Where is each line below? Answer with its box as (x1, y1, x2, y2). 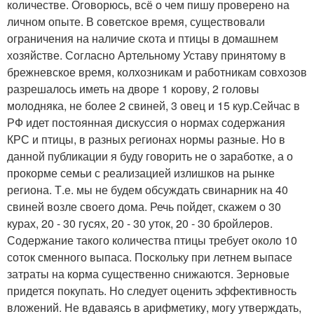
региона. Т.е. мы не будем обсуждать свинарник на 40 (7, 181, 288, 198)
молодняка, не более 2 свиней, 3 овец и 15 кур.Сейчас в (7, 97, 300, 114)
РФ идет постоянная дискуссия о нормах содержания (7, 114, 285, 130)
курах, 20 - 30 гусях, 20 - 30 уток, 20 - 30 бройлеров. (7, 214, 273, 231)
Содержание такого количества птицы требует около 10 (7, 231, 297, 248)
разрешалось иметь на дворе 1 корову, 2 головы (7, 80, 259, 97)
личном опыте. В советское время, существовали (7, 13, 265, 29)
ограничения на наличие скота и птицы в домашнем (7, 29, 278, 46)
